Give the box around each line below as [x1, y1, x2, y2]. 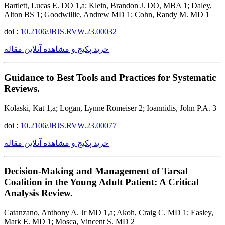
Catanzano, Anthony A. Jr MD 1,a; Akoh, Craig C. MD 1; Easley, [4, 208, 213, 217]
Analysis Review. [4, 188, 73, 199]
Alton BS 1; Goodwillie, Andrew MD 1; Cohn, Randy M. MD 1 [4, 10, 209, 19]
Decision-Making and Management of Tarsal [4, 166, 188, 177]
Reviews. [4, 83, 40, 94]
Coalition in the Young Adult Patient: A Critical [4, 177, 199, 188]
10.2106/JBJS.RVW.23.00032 [20, 27, 117, 36]
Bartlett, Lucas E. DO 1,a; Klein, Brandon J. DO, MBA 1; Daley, [4, 1, 212, 10]
